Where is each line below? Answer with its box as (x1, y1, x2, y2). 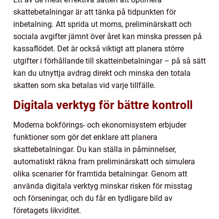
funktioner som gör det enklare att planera (13, 132, 157, 142)
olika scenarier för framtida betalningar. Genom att (13, 169, 187, 179)
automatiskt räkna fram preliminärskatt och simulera (13, 157, 195, 167)
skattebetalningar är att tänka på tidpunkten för (13, 7, 176, 17)
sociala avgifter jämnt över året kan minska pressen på (13, 32, 202, 42)
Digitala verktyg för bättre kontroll (13, 98, 193, 112)
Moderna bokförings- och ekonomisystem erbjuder (13, 120, 186, 130)
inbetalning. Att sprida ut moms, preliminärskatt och (13, 20, 192, 29)
